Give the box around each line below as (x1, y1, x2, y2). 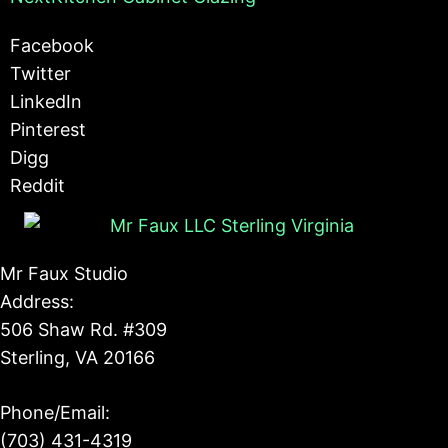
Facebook (10, 34, 94, 56)
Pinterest (10, 118, 86, 140)
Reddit (10, 174, 65, 196)
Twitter (10, 62, 71, 84)
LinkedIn (10, 90, 82, 112)
